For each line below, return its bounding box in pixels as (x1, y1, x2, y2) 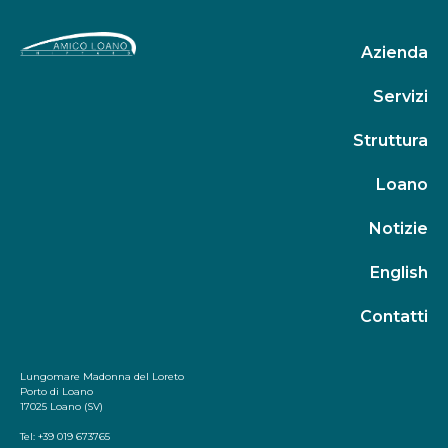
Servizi (372, 87, 428, 107)
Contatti (359, 307, 428, 327)
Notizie (368, 219, 428, 239)
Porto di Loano (20, 385, 93, 399)
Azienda (360, 43, 428, 63)
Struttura (352, 131, 428, 151)
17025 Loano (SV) (20, 400, 103, 414)
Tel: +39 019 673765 (20, 430, 110, 444)
